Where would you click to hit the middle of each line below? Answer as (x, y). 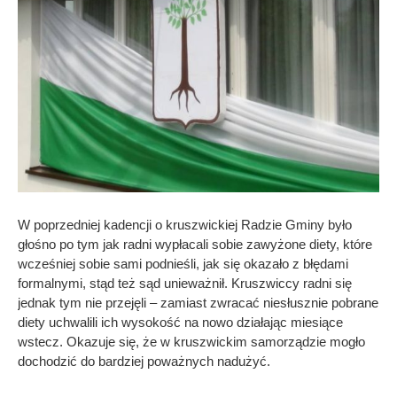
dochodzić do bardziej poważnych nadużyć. (144, 361)
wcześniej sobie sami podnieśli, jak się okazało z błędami (183, 263)
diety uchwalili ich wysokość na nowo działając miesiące (180, 322)
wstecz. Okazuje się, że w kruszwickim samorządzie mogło (191, 341)
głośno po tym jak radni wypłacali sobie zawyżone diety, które (195, 244)
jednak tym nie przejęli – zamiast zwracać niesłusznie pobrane (198, 302)
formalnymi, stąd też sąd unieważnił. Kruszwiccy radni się (185, 283)
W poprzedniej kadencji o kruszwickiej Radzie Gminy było (185, 224)
